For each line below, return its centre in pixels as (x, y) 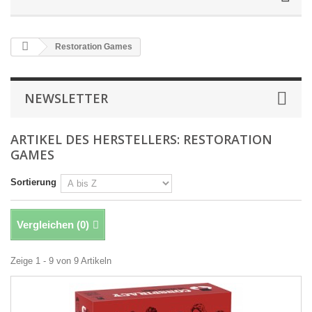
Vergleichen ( (48, 225)
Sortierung (33, 182)
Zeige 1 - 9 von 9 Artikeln (61, 261)
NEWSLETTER (66, 98)
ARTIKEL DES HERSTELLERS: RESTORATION (141, 139)
